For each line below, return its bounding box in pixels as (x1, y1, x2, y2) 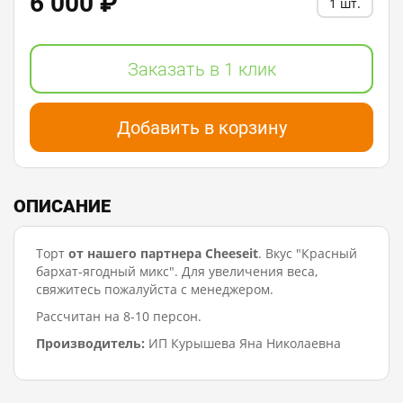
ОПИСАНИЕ (13, 195, 111, 218)
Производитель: (36, 335, 145, 353)
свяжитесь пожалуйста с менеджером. (36, 281, 273, 299)
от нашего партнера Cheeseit (68, 245, 258, 263)
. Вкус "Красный (258, 245, 357, 263)
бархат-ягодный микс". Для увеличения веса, (36, 263, 318, 281)
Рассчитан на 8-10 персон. (36, 308, 201, 326)
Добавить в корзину (116, 116, 287, 139)
